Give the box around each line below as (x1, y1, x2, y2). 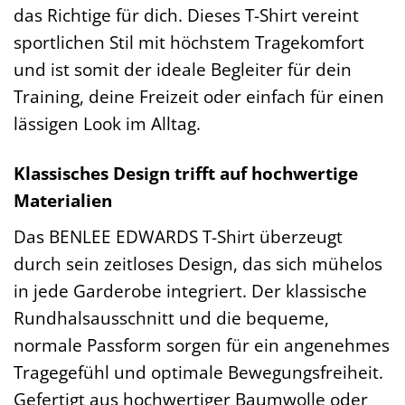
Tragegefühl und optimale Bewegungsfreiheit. (14, 359, 383, 384)
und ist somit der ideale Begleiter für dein (14, 57, 352, 82)
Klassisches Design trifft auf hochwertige (14, 160, 358, 185)
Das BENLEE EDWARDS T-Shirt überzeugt (14, 223, 343, 249)
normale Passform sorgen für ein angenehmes (14, 332, 390, 357)
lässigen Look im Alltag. (14, 111, 201, 137)
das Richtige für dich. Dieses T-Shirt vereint (14, 3, 359, 28)
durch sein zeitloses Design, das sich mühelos (14, 250, 382, 276)
